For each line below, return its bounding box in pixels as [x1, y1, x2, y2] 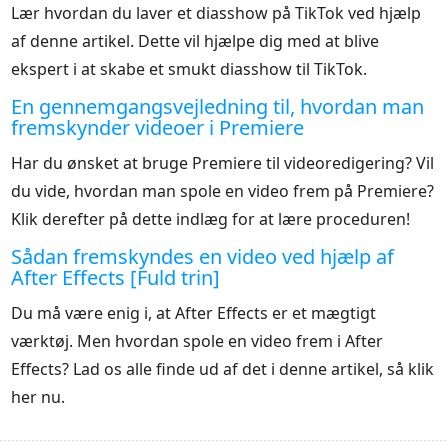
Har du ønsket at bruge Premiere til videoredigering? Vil [11, 152, 435, 175]
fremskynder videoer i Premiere [11, 114, 305, 142]
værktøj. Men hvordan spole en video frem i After [11, 330, 384, 353]
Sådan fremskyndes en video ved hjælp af [11, 243, 395, 271]
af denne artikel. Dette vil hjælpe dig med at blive [11, 30, 380, 53]
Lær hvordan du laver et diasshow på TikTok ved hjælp [11, 2, 422, 25]
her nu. [11, 386, 66, 409]
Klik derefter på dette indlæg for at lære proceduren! [11, 208, 411, 231]
